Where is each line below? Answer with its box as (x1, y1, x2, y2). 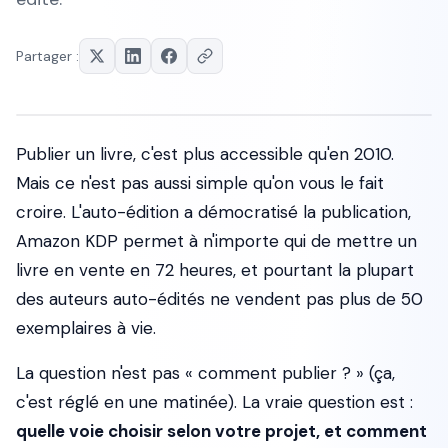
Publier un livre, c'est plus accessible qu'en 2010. (16, 143, 394, 165)
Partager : (16, 47, 79, 65)
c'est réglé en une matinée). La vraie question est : (16, 391, 413, 413)
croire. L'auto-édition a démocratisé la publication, (16, 201, 411, 223)
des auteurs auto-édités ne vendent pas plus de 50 (16, 288, 423, 310)
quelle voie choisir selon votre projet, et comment (16, 420, 427, 442)
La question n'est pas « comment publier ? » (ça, (16, 362, 395, 384)
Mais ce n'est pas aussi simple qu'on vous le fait (16, 172, 384, 194)
